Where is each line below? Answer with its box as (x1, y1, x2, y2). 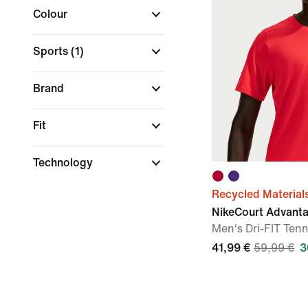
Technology (33, 157, 96, 168)
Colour (33, 8, 70, 20)
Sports (33, 45, 71, 57)
